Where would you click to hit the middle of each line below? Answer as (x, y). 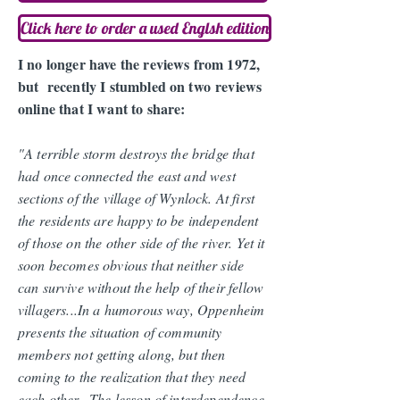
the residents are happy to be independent (138, 220)
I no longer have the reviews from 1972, (139, 64)
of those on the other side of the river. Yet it (142, 242)
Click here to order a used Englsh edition (145, 28)
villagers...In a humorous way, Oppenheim (142, 309)
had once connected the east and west (127, 175)
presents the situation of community (120, 332)
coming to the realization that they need (132, 376)
